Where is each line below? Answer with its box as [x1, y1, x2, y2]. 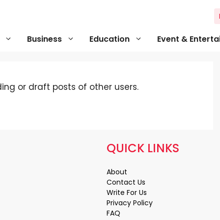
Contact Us [107, 177, 145, 188]
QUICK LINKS [107, 140, 179, 157]
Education [89, 33, 130, 45]
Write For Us [107, 188, 147, 198]
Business [27, 33, 62, 45]
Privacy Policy [107, 198, 153, 208]
